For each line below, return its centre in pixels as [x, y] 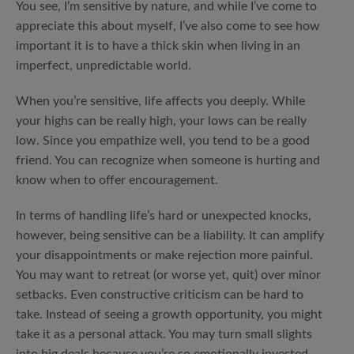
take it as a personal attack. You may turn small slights [164, 334]
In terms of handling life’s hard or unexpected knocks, [164, 216]
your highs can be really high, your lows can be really [161, 121]
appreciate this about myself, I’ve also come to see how [168, 26]
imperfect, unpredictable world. [104, 66]
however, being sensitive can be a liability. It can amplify [170, 235]
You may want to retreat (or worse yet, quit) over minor [168, 275]
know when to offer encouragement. [117, 180]
